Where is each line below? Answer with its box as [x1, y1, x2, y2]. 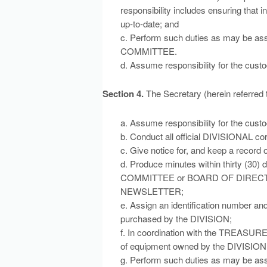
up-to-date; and [120, 17, 179, 30]
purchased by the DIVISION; [120, 212, 232, 225]
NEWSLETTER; [120, 185, 184, 197]
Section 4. [103, 87, 144, 100]
